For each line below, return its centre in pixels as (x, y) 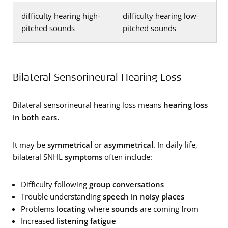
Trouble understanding (62, 196)
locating (71, 208)
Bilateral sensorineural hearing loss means (87, 105)
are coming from (168, 208)
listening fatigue (86, 221)
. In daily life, (175, 144)
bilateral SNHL (39, 156)
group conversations (126, 184)
